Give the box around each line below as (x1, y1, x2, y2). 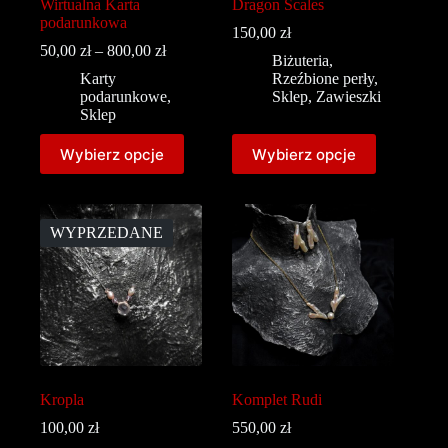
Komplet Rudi (232, 391, 323, 409)
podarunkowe (80, 88, 167, 106)
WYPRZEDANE (50, 224, 163, 242)
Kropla (40, 391, 84, 409)
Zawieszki (316, 88, 382, 106)
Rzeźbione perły (272, 70, 375, 88)
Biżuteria (272, 52, 330, 70)
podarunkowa (40, 14, 127, 32)
